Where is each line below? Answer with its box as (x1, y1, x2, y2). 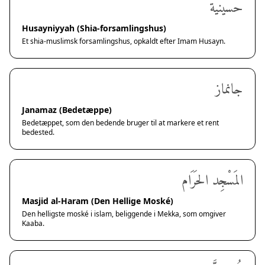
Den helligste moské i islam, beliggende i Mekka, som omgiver (22, 209, 226, 219)
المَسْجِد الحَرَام (182, 169, 243, 193)
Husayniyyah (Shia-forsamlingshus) (22, 22, 166, 34)
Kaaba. (22, 218, 44, 228)
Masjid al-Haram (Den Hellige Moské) (22, 195, 173, 206)
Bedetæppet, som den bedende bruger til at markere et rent (22, 118, 219, 128)
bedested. (22, 127, 54, 137)
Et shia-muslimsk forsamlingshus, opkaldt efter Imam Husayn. (22, 36, 225, 46)
